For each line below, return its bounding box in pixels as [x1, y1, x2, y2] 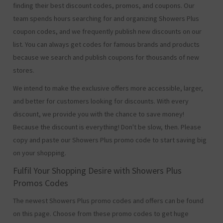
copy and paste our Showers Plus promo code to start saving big [13, 135, 207, 144]
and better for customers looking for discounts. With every [13, 97, 189, 106]
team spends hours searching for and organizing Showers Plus [13, 14, 200, 23]
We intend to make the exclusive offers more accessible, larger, [13, 84, 204, 93]
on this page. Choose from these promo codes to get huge [13, 209, 189, 218]
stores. [13, 66, 35, 75]
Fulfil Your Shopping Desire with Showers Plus [13, 165, 182, 176]
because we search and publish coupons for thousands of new [13, 53, 200, 62]
